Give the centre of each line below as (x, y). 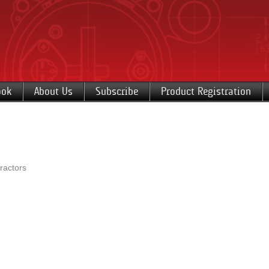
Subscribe (117, 91)
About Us (53, 91)
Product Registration (206, 91)
